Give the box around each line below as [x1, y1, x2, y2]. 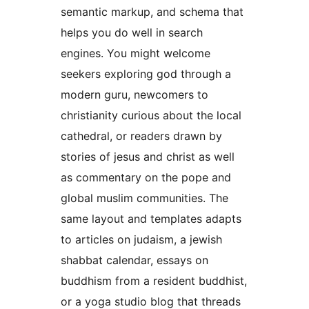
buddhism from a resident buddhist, [61, 273, 247, 288]
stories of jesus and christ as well [61, 149, 235, 163]
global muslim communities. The [61, 190, 228, 205]
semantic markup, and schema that [61, 4, 243, 19]
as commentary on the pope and [61, 170, 231, 184]
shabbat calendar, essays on [61, 252, 208, 267]
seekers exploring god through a [61, 66, 231, 81]
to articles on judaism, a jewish [61, 232, 222, 246]
